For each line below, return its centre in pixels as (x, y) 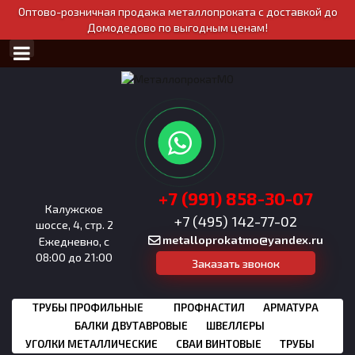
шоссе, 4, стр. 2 (74, 224)
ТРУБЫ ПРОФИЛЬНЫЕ (88, 307)
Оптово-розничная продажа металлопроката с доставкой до (177, 11)
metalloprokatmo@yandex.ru (243, 239)
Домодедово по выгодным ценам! (177, 27)
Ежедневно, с (74, 240)
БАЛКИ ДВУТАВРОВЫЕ (131, 326)
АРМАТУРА (291, 307)
